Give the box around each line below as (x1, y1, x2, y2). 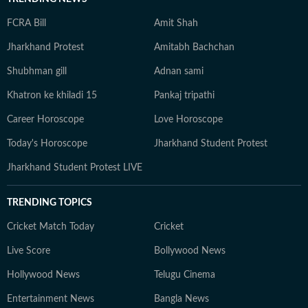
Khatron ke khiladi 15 (7, 91, 97, 100)
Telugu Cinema (154, 270, 215, 280)
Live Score (7, 246, 50, 256)
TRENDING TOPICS (7, 198, 92, 208)
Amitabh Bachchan (154, 43, 234, 52)
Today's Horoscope (7, 139, 87, 148)
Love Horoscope (154, 115, 223, 124)
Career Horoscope (7, 115, 84, 124)
